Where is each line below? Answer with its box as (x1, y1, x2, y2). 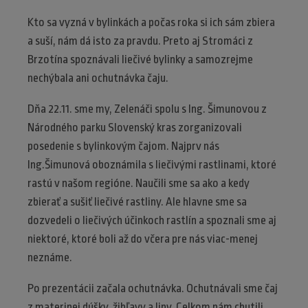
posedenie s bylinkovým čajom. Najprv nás (27, 140, 219, 153)
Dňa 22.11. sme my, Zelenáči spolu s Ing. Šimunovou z (27, 102, 267, 116)
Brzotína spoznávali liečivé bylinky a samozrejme (27, 53, 253, 67)
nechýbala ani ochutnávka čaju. (27, 71, 168, 85)
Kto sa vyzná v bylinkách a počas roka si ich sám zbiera (27, 16, 275, 30)
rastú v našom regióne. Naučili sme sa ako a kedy (27, 177, 250, 190)
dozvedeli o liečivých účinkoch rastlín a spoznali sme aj (27, 214, 276, 228)
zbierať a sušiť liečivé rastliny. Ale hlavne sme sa (27, 195, 247, 209)
